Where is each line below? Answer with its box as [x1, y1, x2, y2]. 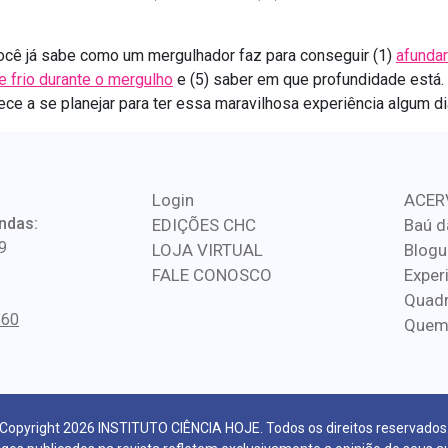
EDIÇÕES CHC [152, 215, 256, 235]
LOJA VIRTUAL [152, 240, 263, 260]
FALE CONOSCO [152, 265, 272, 285]
